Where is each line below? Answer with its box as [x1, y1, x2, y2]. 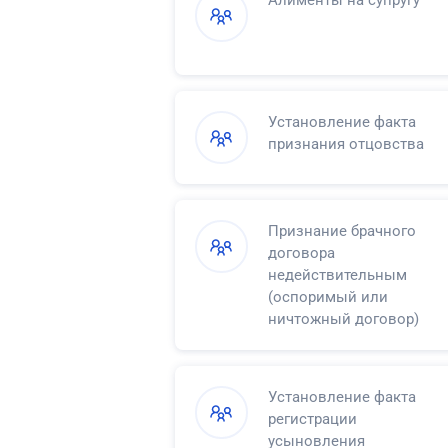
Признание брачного [268, 221, 416, 240]
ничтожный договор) [268, 309, 419, 328]
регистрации [268, 409, 357, 428]
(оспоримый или [268, 287, 388, 306]
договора [268, 243, 335, 262]
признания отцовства [268, 135, 424, 153]
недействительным [268, 265, 407, 284]
